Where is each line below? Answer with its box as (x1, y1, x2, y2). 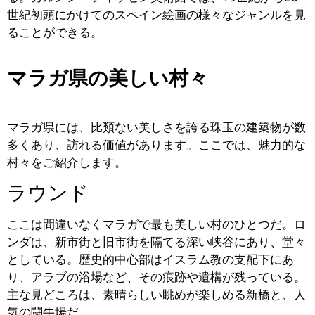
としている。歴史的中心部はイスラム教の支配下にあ (7, 251, 294, 268)
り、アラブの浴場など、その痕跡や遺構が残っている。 (7, 269, 306, 285)
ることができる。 (7, 24, 103, 41)
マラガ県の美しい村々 (7, 66, 208, 91)
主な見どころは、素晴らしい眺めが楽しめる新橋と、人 (7, 286, 306, 303)
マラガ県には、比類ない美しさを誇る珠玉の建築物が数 (7, 118, 306, 135)
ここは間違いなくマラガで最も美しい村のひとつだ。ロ (7, 216, 306, 233)
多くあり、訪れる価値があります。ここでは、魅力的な (7, 136, 306, 153)
